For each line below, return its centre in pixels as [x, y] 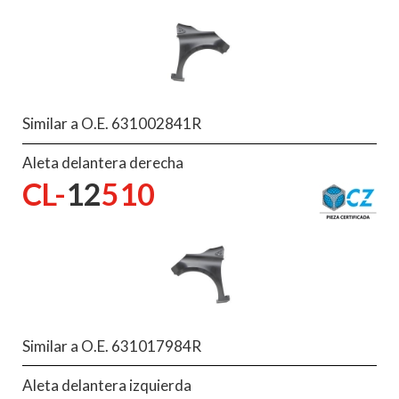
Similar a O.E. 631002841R [112, 124]
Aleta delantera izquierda [107, 385]
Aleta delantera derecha [103, 163]
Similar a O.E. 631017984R [112, 346]
